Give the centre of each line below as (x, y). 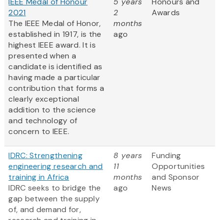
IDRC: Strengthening (46, 156)
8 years (128, 156)
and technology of (43, 121)
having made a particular (55, 78)
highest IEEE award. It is (52, 45)
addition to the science (52, 110)
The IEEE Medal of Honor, (55, 24)
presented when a (42, 56)
